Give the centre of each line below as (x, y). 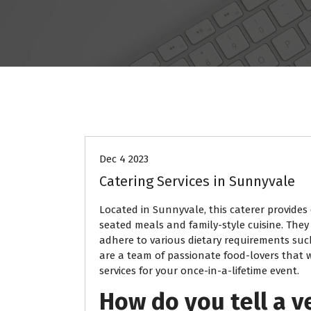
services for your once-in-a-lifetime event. (199, 271)
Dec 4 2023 (124, 159)
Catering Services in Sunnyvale (197, 182)
